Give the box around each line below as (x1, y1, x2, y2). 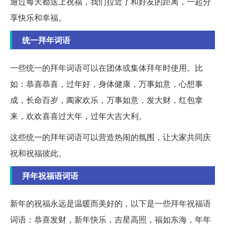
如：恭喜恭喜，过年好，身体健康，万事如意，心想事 (10, 77, 203, 89)
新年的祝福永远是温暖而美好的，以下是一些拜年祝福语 (10, 197, 211, 209)
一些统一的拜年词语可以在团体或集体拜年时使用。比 (10, 61, 203, 73)
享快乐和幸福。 (10, 11, 66, 23)
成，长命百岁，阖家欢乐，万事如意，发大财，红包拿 (10, 93, 203, 105)
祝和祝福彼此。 (10, 147, 66, 159)
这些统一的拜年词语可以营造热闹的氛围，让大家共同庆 (10, 131, 211, 143)
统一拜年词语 (22, 34, 70, 46)
